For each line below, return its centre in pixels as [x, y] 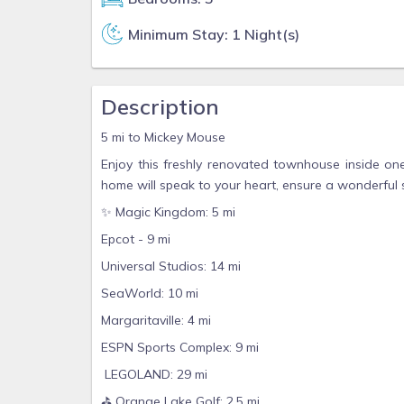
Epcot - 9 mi [136, 239]
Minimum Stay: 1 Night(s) [214, 34]
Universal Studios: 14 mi [171, 266]
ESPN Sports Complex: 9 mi [180, 347]
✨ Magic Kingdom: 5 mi [168, 212]
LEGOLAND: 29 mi [154, 374]
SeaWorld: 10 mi [150, 293]
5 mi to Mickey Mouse [163, 137]
